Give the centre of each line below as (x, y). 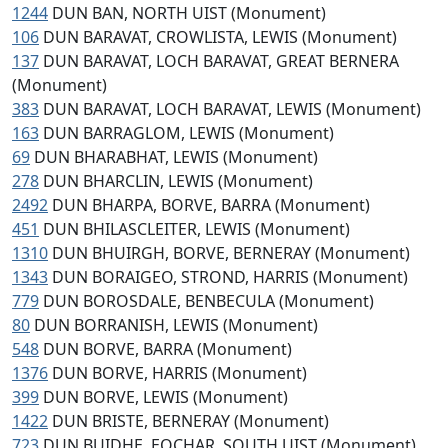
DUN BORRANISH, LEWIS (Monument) (176, 325)
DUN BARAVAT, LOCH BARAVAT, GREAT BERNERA (221, 61)
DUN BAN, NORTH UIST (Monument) (189, 13)
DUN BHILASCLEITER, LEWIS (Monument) (196, 229)
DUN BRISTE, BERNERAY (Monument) (190, 421)
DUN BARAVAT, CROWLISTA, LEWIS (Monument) (220, 37)
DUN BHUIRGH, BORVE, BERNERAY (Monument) (231, 253)
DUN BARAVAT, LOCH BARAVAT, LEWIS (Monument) (232, 109)
